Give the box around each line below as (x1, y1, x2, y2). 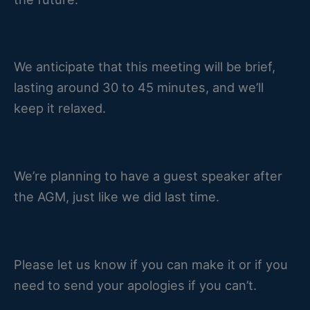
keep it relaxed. (14, 100, 106, 116)
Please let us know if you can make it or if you (14, 256, 288, 272)
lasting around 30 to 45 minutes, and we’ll (14, 80, 264, 95)
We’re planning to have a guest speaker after (14, 168, 282, 184)
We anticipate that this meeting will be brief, (14, 59, 275, 75)
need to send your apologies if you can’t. (14, 277, 257, 293)
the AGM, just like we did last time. (14, 189, 219, 205)
